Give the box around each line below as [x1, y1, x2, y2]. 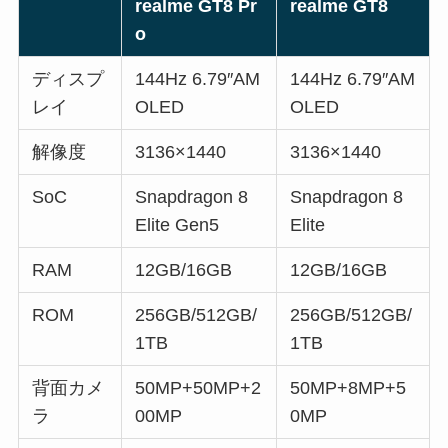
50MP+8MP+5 [290, 378, 407, 399]
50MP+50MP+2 [135, 378, 262, 399]
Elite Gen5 [135, 215, 220, 236]
